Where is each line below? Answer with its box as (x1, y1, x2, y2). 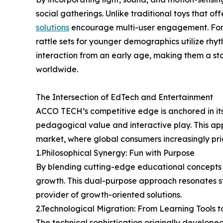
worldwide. (36, 64, 78, 75)
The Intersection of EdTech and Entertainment (36, 92, 213, 103)
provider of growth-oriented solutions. (36, 190, 182, 200)
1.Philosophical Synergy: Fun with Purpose (36, 148, 195, 158)
